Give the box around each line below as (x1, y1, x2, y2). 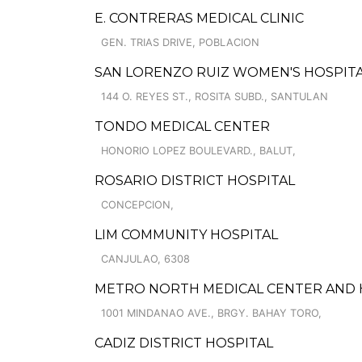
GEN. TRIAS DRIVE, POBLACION (101, 36, 259, 48)
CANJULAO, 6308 (101, 253, 190, 265)
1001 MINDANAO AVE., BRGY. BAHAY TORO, (101, 307, 322, 319)
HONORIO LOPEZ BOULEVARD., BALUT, (101, 145, 296, 157)
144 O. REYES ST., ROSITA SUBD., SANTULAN (101, 90, 328, 103)
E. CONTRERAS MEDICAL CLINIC (95, 11, 304, 26)
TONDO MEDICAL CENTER (95, 119, 270, 134)
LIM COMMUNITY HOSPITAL (95, 227, 278, 242)
